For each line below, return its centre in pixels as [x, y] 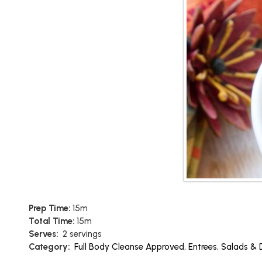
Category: [49, 247]
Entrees [202, 247]
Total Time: [51, 221]
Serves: [43, 234]
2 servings [82, 234]
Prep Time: [49, 208]
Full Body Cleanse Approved [129, 247]
